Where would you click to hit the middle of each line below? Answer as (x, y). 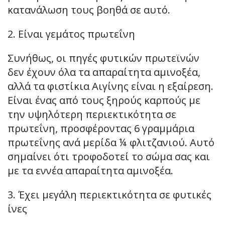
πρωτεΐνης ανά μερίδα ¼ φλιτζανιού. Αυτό (111, 143)
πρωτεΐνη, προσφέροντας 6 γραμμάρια (101, 129)
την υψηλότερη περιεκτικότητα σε (92, 115)
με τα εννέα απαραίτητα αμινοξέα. (90, 171)
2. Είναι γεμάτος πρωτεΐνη (71, 34)
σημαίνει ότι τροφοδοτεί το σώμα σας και (109, 157)
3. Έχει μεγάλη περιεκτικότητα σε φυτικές (109, 195)
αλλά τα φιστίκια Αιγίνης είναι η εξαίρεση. (110, 86)
